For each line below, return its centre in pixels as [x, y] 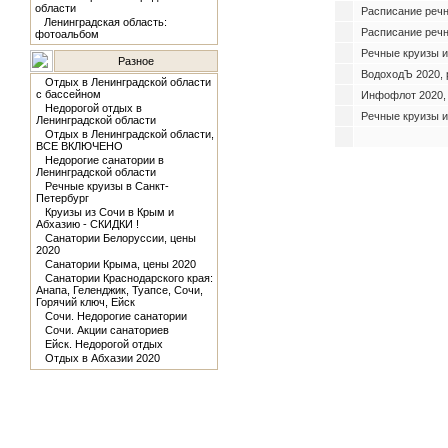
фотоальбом [66, 34]
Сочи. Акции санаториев [106, 330]
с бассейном [68, 94]
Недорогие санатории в [104, 160]
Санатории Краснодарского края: [128, 278]
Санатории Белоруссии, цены [120, 238]
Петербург [62, 198]
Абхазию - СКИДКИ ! [87, 224]
